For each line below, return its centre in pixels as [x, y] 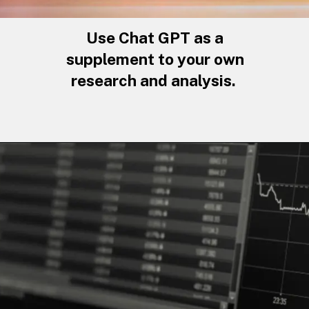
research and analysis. [155, 80]
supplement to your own [155, 59]
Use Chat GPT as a [155, 37]
